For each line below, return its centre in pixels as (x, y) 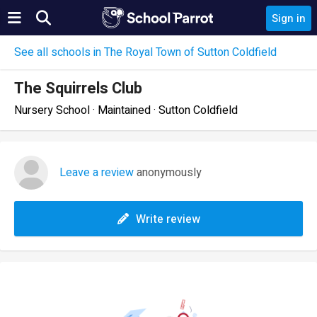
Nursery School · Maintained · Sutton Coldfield (126, 110)
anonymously (168, 173)
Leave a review (97, 173)
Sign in (289, 18)
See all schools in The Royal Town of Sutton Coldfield (145, 52)
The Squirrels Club (78, 88)
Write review (168, 219)
